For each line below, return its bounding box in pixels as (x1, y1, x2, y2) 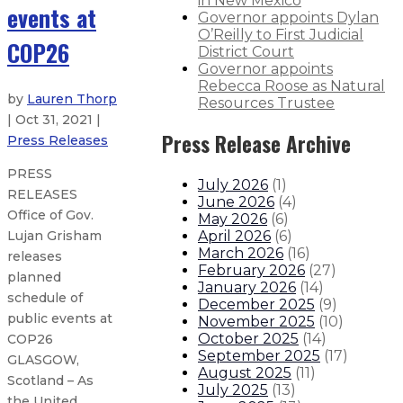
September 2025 (198, 347, 320, 365)
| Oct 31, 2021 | (7, 112, 101, 129)
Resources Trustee (198, 94, 335, 112)
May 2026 (198, 210, 267, 228)
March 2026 (198, 245, 283, 263)
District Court (198, 42, 294, 60)
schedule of (7, 290, 83, 307)
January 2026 (198, 279, 296, 297)
